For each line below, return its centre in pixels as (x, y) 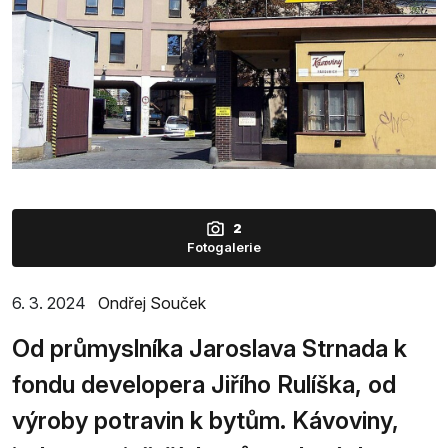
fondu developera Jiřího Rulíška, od (204, 384)
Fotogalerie (224, 246)
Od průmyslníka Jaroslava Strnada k (209, 348)
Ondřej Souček (152, 302)
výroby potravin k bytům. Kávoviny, (205, 420)
